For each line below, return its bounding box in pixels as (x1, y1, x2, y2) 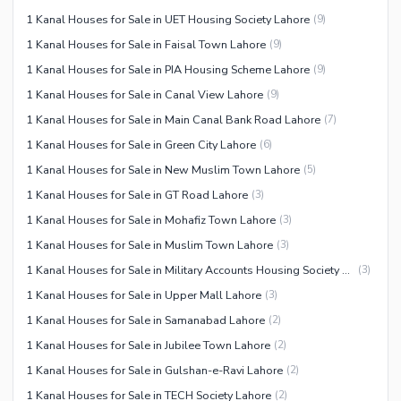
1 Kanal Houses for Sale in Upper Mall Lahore (26, 286, 261, 303)
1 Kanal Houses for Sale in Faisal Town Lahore (26, 36, 266, 52)
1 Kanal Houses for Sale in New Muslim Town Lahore (26, 161, 300, 177)
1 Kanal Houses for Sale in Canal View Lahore (26, 86, 263, 102)
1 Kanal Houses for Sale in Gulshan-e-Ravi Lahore (26, 362, 283, 378)
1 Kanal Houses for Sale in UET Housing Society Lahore (26, 11, 310, 27)
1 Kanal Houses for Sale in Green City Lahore (26, 136, 256, 152)
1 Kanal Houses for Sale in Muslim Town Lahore (26, 236, 273, 252)
